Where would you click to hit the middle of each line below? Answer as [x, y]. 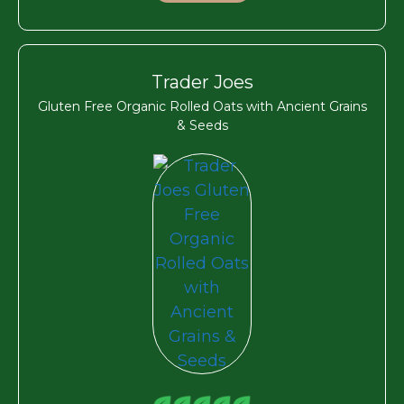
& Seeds [202, 125]
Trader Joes [202, 82]
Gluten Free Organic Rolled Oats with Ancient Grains [202, 106]
